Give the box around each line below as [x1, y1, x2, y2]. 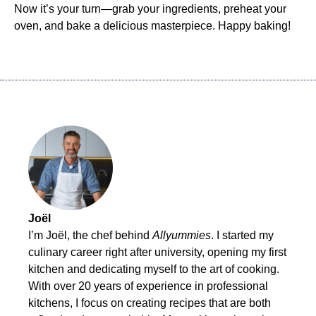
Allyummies [152, 229, 211, 241]
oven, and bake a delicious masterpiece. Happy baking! [14, 20, 291, 32]
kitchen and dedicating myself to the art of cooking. [28, 263, 279, 275]
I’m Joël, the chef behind [28, 229, 152, 241]
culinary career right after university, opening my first [28, 246, 286, 258]
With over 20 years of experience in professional [28, 280, 268, 292]
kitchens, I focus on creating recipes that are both [28, 297, 271, 309]
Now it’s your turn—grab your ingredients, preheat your [14, 3, 286, 15]
